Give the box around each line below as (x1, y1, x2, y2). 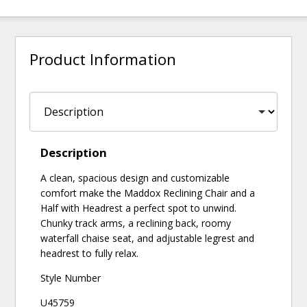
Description (40, 145, 108, 161)
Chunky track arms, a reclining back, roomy (40, 217, 232, 230)
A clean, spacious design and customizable (40, 171, 230, 185)
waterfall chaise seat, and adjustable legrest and (40, 232, 255, 245)
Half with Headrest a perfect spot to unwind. (40, 201, 237, 215)
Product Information (29, 49, 177, 71)
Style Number (40, 271, 101, 285)
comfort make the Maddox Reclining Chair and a (40, 186, 256, 200)
